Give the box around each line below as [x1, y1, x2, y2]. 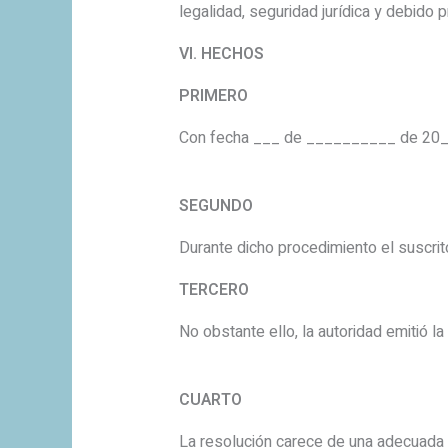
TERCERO [178, 278, 249, 303]
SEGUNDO [178, 194, 253, 219]
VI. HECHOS [178, 42, 264, 67]
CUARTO [178, 388, 242, 413]
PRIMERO [178, 84, 248, 109]
